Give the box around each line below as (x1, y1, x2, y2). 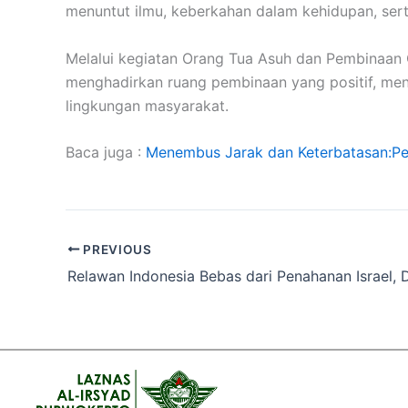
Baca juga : (66, 143, 146, 162)
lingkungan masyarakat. (66, 96, 229, 115)
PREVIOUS (79, 241, 152, 257)
